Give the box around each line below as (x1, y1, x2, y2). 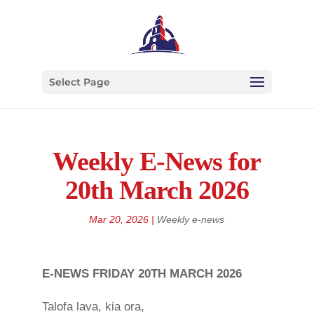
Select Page (48, 76, 110, 88)
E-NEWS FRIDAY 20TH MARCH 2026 (41, 267, 242, 280)
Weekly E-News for (53, 146, 261, 176)
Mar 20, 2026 (89, 214, 149, 225)
